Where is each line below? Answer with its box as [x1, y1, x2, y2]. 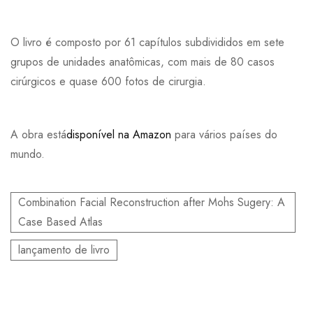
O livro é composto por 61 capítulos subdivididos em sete [10, 34, 284, 50]
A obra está [10, 126, 66, 143]
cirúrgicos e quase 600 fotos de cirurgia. [10, 73, 206, 89]
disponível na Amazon [66, 126, 171, 143]
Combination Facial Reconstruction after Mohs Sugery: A [18, 194, 285, 210]
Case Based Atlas [18, 213, 103, 230]
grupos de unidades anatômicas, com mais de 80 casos [10, 53, 275, 70]
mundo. [10, 145, 48, 162]
